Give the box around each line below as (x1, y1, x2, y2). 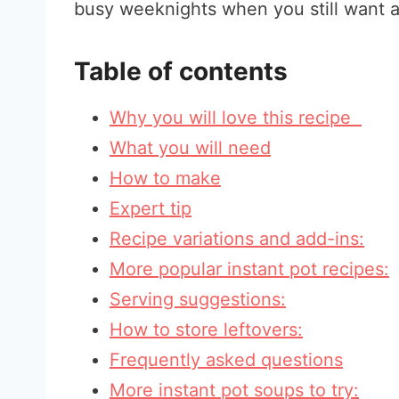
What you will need (110, 137, 271, 159)
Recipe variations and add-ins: (110, 228, 364, 249)
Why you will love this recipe (110, 107, 362, 128)
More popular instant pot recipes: (110, 258, 389, 280)
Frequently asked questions (110, 349, 343, 370)
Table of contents (74, 56, 288, 86)
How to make (110, 167, 221, 189)
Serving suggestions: (110, 289, 286, 310)
